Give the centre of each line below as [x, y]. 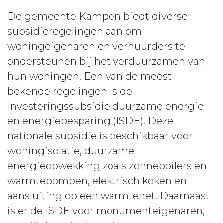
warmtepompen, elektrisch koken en [97, 181]
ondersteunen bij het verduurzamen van [106, 61]
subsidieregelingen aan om [75, 31]
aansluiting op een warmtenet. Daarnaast [109, 196]
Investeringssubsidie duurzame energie [106, 106]
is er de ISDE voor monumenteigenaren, [106, 211]
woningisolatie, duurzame [71, 151]
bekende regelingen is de [70, 91]
